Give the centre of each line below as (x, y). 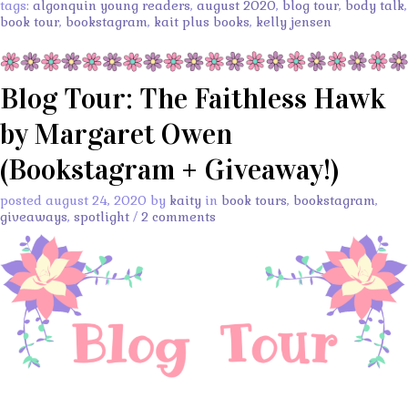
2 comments (178, 216)
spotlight (102, 216)
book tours (254, 200)
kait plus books (202, 22)
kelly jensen (294, 22)
